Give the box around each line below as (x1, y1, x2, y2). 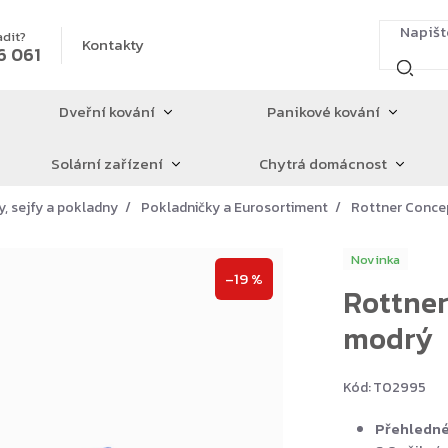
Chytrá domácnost (259, 152, 388, 175)
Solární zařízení (50, 152, 163, 175)
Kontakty (82, 33, 145, 56)
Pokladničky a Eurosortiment (141, 197, 328, 218)
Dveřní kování (58, 100, 155, 123)
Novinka (350, 249, 400, 269)
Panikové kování (266, 100, 380, 123)
